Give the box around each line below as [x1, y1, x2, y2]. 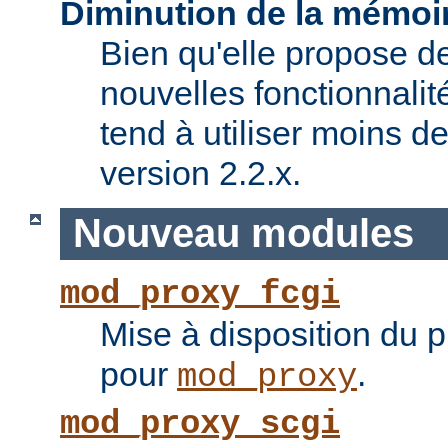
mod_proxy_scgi [60, 405, 340, 444]
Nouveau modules [72, 211, 414, 256]
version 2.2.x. [100, 153, 301, 192]
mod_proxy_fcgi [60, 275, 340, 314]
